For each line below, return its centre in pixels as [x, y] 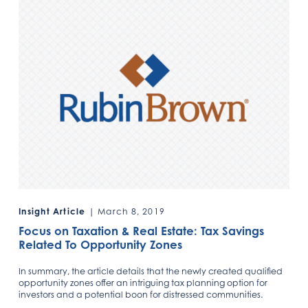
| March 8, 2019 [125, 212]
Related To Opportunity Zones [101, 245]
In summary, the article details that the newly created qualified [151, 272]
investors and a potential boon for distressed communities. [141, 295]
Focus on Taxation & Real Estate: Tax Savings [142, 231]
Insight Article [52, 212]
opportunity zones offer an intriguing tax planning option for [143, 283]
